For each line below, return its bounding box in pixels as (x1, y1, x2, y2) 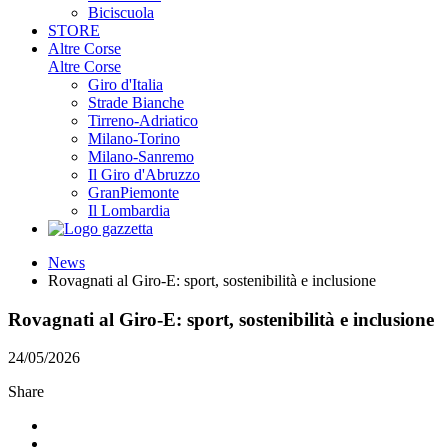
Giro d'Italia (88, 75, 163, 93)
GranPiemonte (88, 183, 179, 201)
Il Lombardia (88, 201, 170, 219)
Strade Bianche (88, 93, 184, 111)
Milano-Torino (88, 129, 180, 147)
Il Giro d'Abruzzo (88, 165, 200, 183)
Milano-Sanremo (88, 147, 194, 165)
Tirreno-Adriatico (88, 111, 198, 129)
